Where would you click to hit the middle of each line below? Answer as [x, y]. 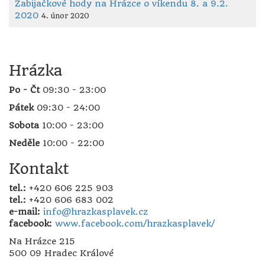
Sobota [24, 125]
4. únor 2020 [65, 15]
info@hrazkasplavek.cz [96, 211]
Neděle [24, 143]
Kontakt [39, 168]
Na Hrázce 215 [42, 241]
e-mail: [25, 211]
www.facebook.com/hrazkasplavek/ [135, 223]
